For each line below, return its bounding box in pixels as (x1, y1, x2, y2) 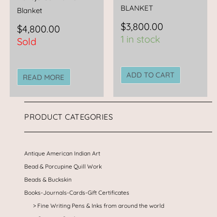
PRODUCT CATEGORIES (24, 111, 113, 122)
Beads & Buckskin (24, 175, 72, 183)
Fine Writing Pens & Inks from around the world (37, 201, 164, 209)
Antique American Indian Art (24, 149, 100, 157)
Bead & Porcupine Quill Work (24, 162, 102, 170)
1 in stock (121, 33, 160, 46)
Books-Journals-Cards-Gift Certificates (24, 188, 129, 196)
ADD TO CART (126, 70, 175, 80)
